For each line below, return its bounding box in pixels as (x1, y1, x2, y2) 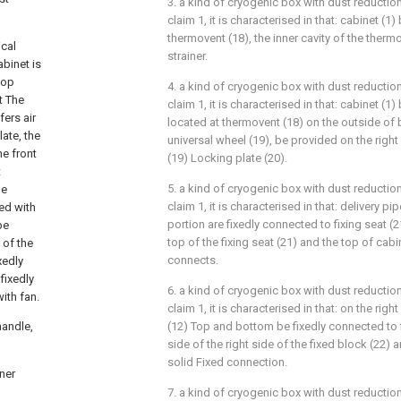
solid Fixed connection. (167, 355, 287, 369)
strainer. (167, 49, 208, 63)
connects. (167, 253, 218, 267)
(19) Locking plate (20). (167, 151, 287, 165)
